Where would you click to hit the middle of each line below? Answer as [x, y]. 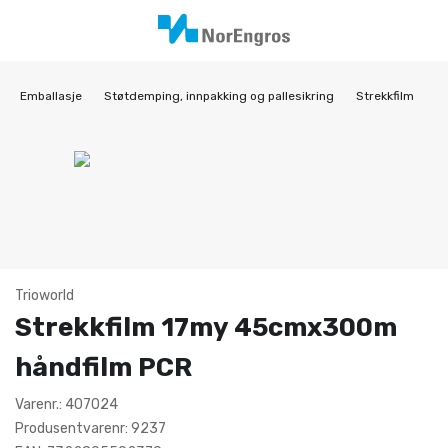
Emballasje [51, 96]
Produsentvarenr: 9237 [90, 428]
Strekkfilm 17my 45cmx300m [206, 327]
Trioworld [44, 295]
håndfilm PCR [103, 367]
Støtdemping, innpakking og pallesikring [219, 96]
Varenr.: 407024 [66, 404]
